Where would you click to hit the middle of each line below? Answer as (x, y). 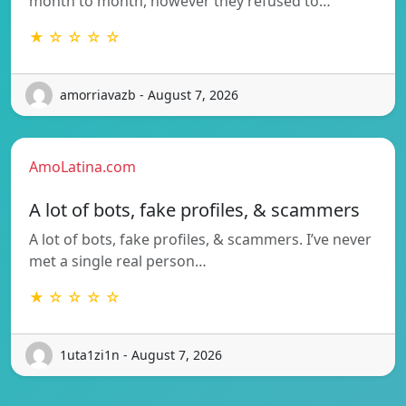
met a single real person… (118, 261)
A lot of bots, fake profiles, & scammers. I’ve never (200, 239)
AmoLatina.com (82, 166)
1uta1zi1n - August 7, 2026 (141, 355)
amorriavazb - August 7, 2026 (149, 95)
